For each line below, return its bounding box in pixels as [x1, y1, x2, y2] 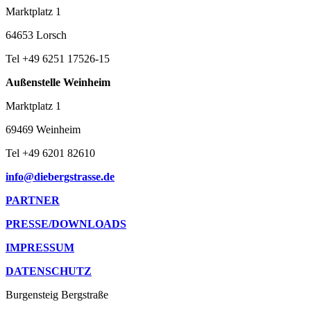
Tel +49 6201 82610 [6, 146, 95, 159]
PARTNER [6, 194, 60, 206]
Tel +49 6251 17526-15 [6, 52, 110, 65]
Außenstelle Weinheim [6, 76, 110, 88]
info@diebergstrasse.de [6, 170, 115, 183]
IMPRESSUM [6, 241, 74, 253]
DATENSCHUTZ [6, 264, 92, 277]
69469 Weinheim [6, 123, 81, 135]
